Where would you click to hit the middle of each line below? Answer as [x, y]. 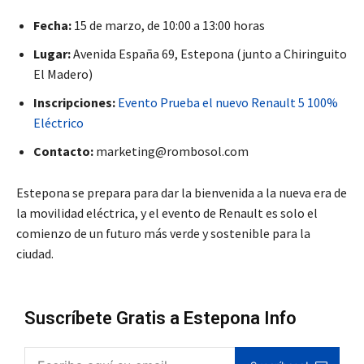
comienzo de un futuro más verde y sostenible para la [163, 234]
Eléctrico [58, 123]
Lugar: [52, 54]
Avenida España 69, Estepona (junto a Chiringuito [209, 54]
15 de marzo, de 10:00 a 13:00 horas [168, 26]
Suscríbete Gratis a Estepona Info [160, 318]
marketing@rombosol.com [171, 152]
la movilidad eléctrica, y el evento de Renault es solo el [167, 213]
